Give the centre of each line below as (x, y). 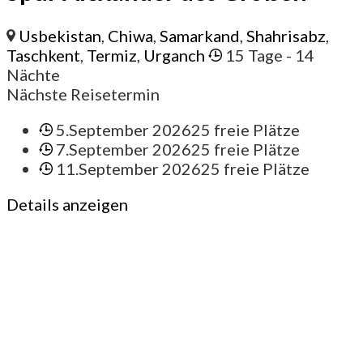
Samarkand (200, 35)
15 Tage (254, 55)
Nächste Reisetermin (83, 94)
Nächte (33, 74)
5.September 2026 (124, 129)
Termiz (112, 55)
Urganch (174, 55)
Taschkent (43, 55)
